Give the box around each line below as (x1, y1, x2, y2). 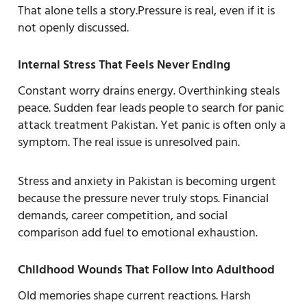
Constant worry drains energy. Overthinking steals (18, 80, 280, 101)
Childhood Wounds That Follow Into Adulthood (18, 259, 275, 280)
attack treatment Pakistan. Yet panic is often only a (18, 114, 286, 135)
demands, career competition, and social (18, 205, 228, 225)
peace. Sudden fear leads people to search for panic (18, 97, 284, 118)
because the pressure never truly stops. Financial (18, 188, 269, 208)
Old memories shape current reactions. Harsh (18, 285, 251, 306)
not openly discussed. (18, 17, 129, 38)
